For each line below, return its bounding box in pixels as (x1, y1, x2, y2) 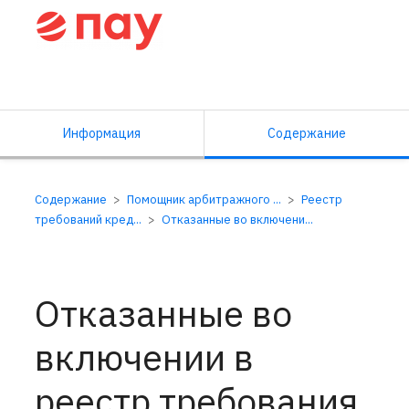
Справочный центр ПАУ (37, 65, 287, 95)
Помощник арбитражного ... (127, 192, 284, 207)
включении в (35, 333, 254, 381)
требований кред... (35, 212, 144, 227)
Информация (63, 125, 141, 142)
